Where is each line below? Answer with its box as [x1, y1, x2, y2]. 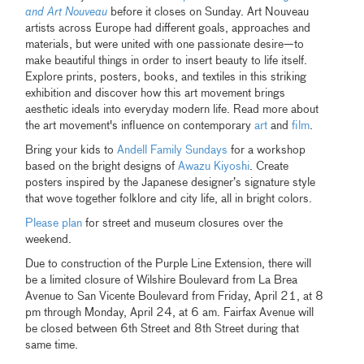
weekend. [25, 234, 72, 246]
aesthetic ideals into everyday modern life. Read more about [25, 104, 319, 116]
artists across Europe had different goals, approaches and [25, 23, 311, 35]
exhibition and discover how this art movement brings [25, 88, 286, 100]
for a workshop [227, 145, 306, 157]
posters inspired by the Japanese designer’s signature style [25, 177, 316, 189]
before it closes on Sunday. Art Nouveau [107, 6, 310, 19]
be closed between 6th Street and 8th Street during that [25, 323, 300, 336]
